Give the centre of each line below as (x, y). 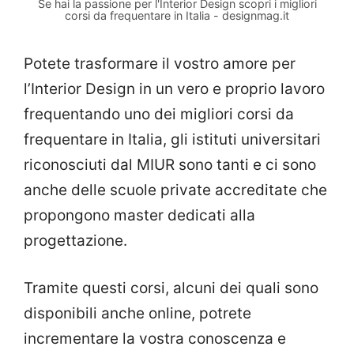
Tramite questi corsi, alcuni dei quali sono (171, 288)
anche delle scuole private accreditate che (175, 190)
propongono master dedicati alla (139, 215)
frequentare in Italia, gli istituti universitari (172, 139)
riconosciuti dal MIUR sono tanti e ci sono (170, 164)
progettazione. (75, 240)
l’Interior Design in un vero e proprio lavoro (174, 88)
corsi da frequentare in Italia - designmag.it (177, 15)
